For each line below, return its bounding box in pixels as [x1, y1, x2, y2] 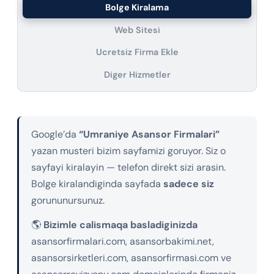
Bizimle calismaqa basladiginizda [43, 218, 198, 232]
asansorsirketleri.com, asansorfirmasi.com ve [31, 251, 231, 265]
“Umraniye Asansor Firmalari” [79, 127, 220, 141]
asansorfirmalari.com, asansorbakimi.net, [31, 235, 214, 248]
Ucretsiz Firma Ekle [95, 46, 179, 58]
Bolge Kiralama [105, 2, 169, 13]
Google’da [31, 127, 79, 141]
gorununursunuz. [31, 193, 105, 207]
